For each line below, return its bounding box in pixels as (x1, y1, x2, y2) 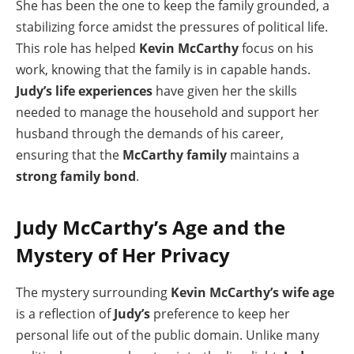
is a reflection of (16, 305, 114, 323)
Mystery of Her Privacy (16, 241, 230, 268)
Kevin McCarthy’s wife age (171, 284, 334, 302)
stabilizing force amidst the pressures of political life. (16, 18, 328, 36)
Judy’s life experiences (16, 82, 153, 100)
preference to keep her (150, 305, 290, 323)
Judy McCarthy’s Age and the (16, 213, 285, 240)
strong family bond (16, 168, 136, 186)
